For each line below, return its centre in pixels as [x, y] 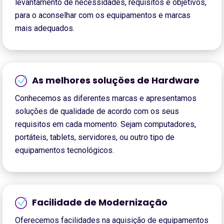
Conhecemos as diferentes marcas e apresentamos [106, 98]
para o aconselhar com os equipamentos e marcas [103, 15]
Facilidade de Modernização [100, 202]
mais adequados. [45, 28]
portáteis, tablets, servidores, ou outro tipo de [95, 137]
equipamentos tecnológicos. [64, 150]
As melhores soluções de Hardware [116, 80]
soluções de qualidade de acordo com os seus [97, 111]
